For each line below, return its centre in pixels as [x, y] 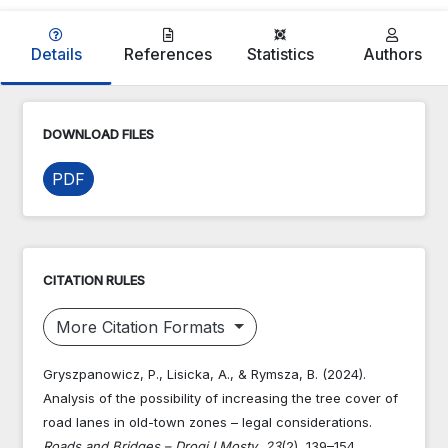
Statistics [280, 53]
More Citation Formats [143, 326]
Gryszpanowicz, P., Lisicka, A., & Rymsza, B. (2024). [204, 373]
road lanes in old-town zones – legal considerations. [207, 421]
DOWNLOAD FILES [98, 133]
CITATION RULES [94, 279]
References [168, 53]
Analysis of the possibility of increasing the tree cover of [220, 397]
